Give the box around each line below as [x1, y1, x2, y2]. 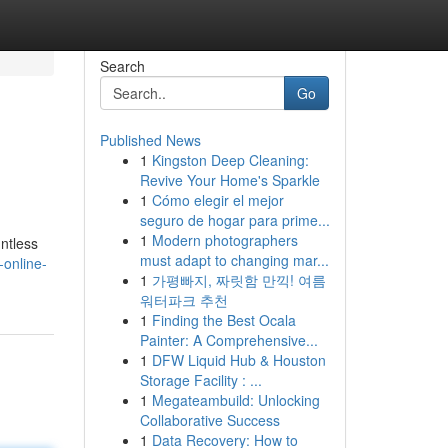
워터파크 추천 [139, 290, 228, 310]
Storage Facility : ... [139, 370, 262, 390]
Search [99, 56, 145, 76]
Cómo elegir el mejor [151, 190, 284, 210]
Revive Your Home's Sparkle [139, 170, 320, 190]
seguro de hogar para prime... [139, 210, 330, 230]
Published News [99, 130, 201, 150]
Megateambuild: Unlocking [151, 390, 320, 410]
